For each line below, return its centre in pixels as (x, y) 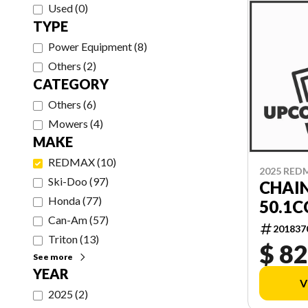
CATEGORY (71, 84)
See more (53, 257)
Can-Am (68, 220)
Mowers (68, 123)
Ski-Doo (68, 181)
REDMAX (71, 162)
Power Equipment (90, 46)
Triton (63, 239)
